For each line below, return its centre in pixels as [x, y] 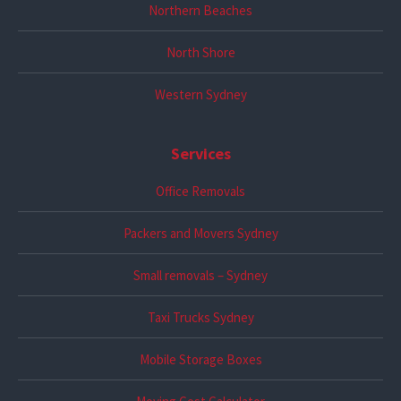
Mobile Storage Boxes [200, 359]
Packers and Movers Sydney [200, 233]
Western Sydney [200, 94]
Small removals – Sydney [200, 275]
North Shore [200, 52]
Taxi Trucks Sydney [200, 317]
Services [200, 153]
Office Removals [200, 191]
